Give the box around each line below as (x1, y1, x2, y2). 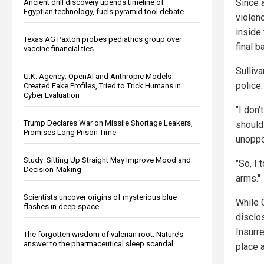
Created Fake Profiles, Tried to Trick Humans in (24, 81, 181, 90)
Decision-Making (24, 164, 81, 174)
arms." (236, 172, 260, 184)
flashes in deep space (24, 202, 99, 211)
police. (236, 80, 263, 91)
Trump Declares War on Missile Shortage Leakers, (24, 118, 193, 127)
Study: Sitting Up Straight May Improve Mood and (24, 155, 191, 164)
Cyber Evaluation (24, 90, 80, 100)
